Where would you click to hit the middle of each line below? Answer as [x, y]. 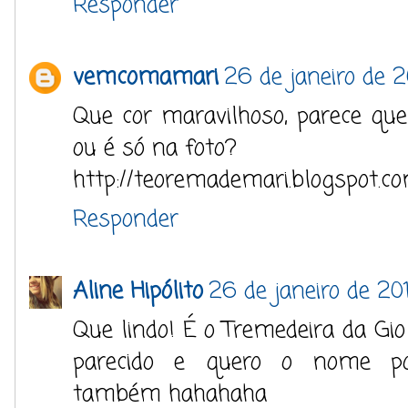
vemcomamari [146, 77]
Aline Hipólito [138, 291]
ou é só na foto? [155, 148]
